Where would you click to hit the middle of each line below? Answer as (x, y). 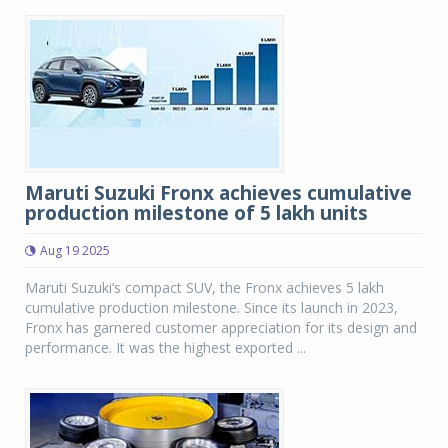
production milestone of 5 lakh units (196, 213)
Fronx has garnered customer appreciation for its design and (221, 327)
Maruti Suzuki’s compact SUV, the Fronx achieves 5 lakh (204, 287)
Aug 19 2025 (75, 250)
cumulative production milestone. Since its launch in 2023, (211, 307)
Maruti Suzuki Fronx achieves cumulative (218, 193)
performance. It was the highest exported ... (165, 347)
